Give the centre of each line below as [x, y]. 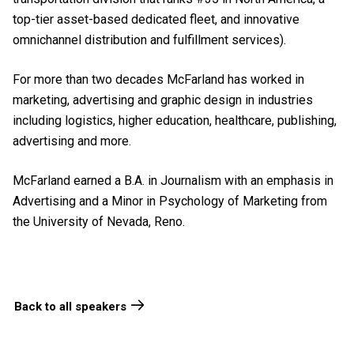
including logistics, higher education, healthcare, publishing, [175, 121]
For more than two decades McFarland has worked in [158, 79]
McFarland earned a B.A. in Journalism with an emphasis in [173, 181]
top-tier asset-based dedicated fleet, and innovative [156, 19]
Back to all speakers [70, 307]
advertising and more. [72, 141]
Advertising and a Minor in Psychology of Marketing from [170, 201]
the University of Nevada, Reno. [99, 222]
